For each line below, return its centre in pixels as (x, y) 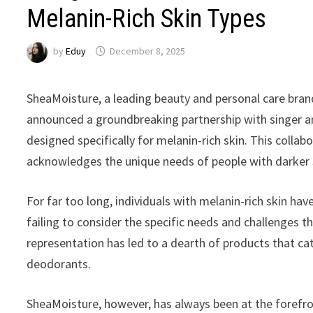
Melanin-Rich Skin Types (147, 19)
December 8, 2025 (148, 51)
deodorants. (59, 263)
